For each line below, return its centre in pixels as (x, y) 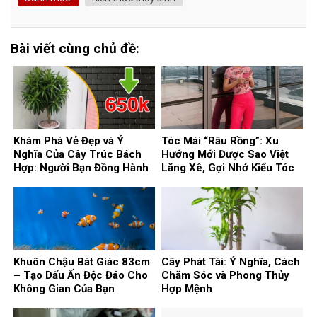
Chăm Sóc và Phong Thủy (225, 276)
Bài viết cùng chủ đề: (75, 48)
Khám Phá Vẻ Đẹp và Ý (69, 141)
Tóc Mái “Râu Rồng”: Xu (220, 141)
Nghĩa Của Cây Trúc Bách (77, 155)
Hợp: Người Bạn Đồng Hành (81, 168)
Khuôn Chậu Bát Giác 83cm (82, 262)
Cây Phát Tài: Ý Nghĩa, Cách (231, 262)
